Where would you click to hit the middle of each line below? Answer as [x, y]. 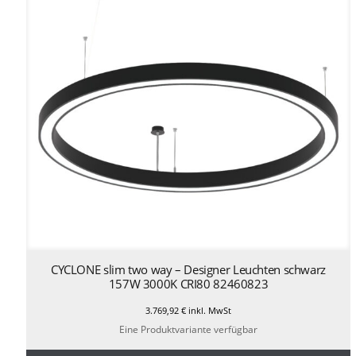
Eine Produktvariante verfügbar [188, 330]
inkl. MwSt [208, 310]
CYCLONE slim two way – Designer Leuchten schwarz [188, 269]
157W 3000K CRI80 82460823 [188, 283]
